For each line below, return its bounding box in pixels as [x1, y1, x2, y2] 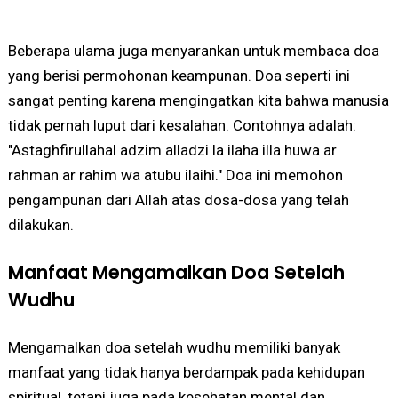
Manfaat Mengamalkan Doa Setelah [7, 259, 345, 286]
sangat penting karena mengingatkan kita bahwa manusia [7, 92, 389, 110]
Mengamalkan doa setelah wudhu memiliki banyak [7, 338, 340, 357]
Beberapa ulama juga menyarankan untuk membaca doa [7, 42, 379, 60]
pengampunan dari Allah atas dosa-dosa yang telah [7, 191, 349, 210]
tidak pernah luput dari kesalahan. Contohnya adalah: [7, 116, 356, 135]
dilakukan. [7, 216, 74, 235]
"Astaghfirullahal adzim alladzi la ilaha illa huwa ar [7, 141, 337, 160]
